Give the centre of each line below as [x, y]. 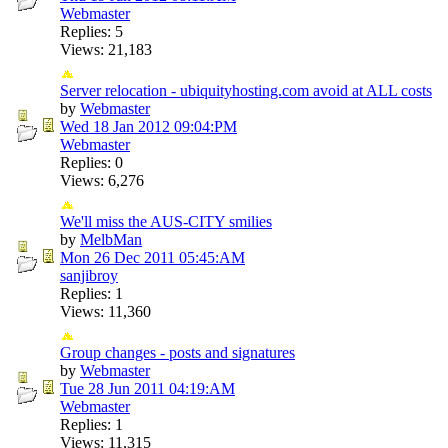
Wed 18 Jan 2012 [115, 126]
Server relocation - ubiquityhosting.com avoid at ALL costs [246, 90]
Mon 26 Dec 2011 [117, 257]
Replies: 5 [91, 31]
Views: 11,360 [105, 311]
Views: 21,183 [106, 49]
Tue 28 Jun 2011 [112, 388]
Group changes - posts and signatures [177, 352]
